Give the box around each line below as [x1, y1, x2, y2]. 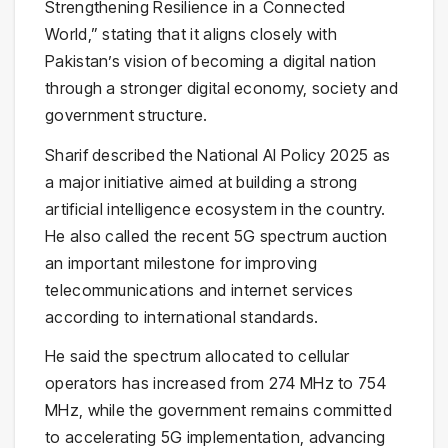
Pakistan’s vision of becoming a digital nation [45, 50, 377, 71]
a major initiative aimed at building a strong [45, 171, 358, 192]
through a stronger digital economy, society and [45, 77, 399, 98]
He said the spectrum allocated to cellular [45, 346, 350, 367]
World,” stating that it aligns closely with [45, 23, 337, 44]
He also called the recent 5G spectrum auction [45, 225, 388, 246]
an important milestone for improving [45, 252, 317, 273]
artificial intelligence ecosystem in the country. [45, 198, 386, 219]
